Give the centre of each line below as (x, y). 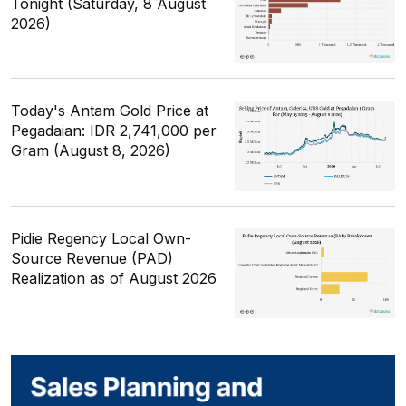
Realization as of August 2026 (114, 278)
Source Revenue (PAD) (92, 258)
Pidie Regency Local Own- (101, 238)
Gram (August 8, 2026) (91, 151)
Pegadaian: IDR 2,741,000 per (114, 131)
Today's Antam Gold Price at (110, 111)
